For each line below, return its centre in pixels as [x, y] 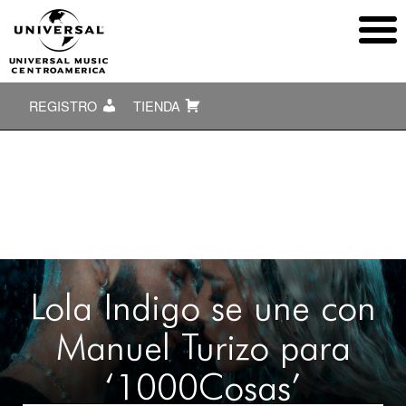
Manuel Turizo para [203, 346]
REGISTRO [65, 106]
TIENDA [159, 106]
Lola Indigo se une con [203, 306]
